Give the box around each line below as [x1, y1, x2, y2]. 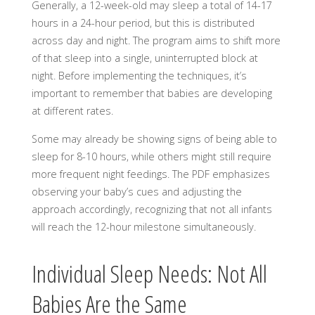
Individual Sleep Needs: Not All [31, 257, 267, 290]
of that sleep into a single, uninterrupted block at [31, 51, 258, 65]
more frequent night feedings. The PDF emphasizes [31, 167, 270, 181]
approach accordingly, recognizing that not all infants [31, 202, 272, 216]
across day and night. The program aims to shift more [31, 34, 281, 48]
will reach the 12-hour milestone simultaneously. [31, 219, 256, 233]
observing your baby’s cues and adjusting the [31, 184, 242, 198]
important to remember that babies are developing [31, 86, 272, 101]
